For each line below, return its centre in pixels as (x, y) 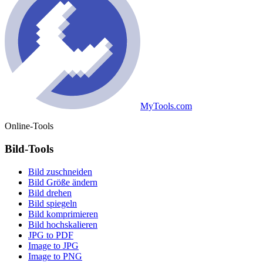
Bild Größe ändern (63, 182)
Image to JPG (53, 245)
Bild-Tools (29, 149)
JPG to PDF (51, 235)
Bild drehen (50, 193)
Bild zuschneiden (60, 171)
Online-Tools (29, 126)
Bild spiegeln (53, 203)
